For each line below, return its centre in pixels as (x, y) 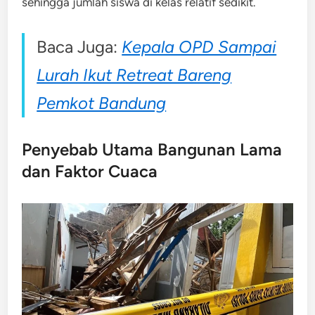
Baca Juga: (79, 46)
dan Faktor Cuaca (90, 171)
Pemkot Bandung (102, 103)
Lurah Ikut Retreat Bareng (134, 75)
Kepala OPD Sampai (199, 46)
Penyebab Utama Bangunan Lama (152, 149)
